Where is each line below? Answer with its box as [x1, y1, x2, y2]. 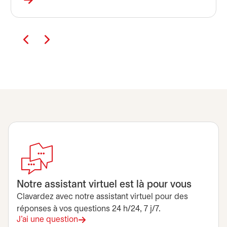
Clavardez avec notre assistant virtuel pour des [17, 193, 188, 201]
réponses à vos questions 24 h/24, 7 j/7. [17, 205, 161, 213]
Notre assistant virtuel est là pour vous [17, 180, 192, 190]
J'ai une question [17, 216, 78, 223]
